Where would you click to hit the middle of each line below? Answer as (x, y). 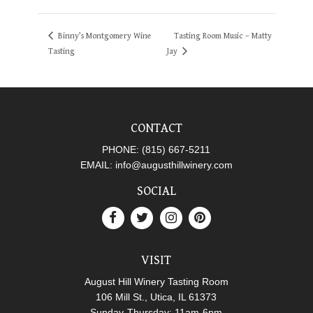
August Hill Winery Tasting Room (156, 282)
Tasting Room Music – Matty (223, 36)
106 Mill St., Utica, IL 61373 (156, 297)
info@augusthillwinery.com (174, 165)
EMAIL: (97, 165)
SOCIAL (156, 191)
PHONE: (122, 150)
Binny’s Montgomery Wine (103, 36)
